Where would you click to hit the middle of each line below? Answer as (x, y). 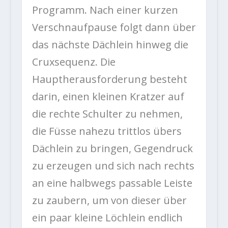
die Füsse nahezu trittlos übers (107, 131)
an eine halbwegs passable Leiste (112, 183)
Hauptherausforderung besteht (109, 79)
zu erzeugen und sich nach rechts (113, 165)
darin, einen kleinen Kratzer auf (108, 96)
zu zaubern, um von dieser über (109, 200)
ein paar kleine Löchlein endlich (107, 217)
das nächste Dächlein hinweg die (110, 44)
